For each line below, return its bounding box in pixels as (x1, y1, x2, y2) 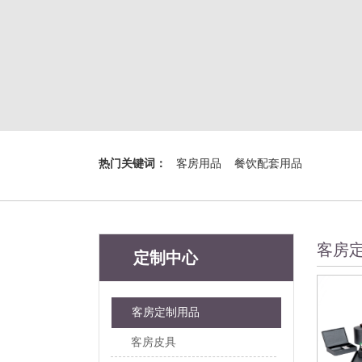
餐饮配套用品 (234, 158, 302, 170)
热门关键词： (99, 158, 170, 170)
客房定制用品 (132, 306, 200, 318)
